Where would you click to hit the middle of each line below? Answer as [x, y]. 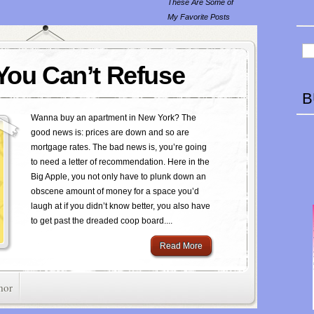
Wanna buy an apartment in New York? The [114, 118]
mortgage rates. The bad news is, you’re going [119, 148]
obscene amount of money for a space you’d [115, 192]
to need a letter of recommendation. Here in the [120, 162]
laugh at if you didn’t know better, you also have [121, 206]
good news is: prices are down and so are [110, 133]
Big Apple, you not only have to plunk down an [118, 177]
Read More [181, 246]
